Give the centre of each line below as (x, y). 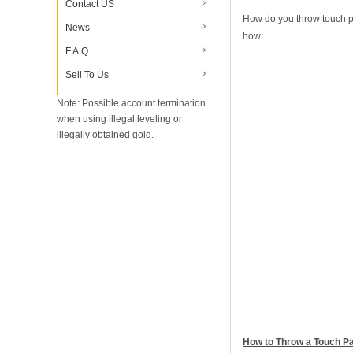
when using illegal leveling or (119, 119)
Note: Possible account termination (131, 104)
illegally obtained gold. (105, 135)
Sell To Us (87, 75)
